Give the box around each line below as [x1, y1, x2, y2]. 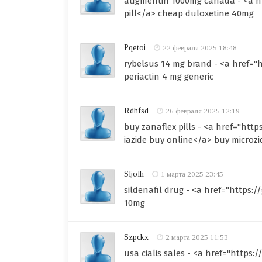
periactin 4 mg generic [124, 71, 213, 82]
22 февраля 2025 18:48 [163, 43, 237, 52]
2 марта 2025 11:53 [166, 233, 228, 242]
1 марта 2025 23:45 [161, 170, 223, 178]
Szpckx [124, 233, 149, 242]
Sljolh [124, 170, 144, 178]
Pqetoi [124, 43, 146, 52]
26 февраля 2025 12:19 [166, 106, 240, 115]
